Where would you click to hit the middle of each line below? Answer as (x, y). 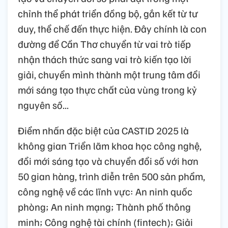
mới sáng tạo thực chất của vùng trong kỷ (107, 89)
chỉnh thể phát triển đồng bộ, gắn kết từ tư (108, 13)
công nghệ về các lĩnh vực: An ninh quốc (105, 191)
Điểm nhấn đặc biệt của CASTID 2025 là (103, 130)
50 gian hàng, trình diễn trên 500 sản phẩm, (111, 176)
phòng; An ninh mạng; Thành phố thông (104, 206)
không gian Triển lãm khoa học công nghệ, (110, 145)
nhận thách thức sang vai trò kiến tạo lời (105, 59)
